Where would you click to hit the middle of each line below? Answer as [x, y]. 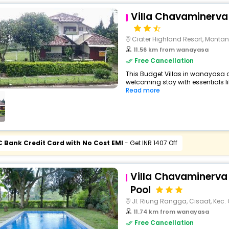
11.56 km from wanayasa [171, 50]
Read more [143, 90]
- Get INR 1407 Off [150, 143]
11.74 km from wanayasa [171, 212]
